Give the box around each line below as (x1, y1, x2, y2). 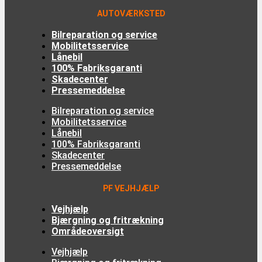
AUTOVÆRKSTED (96, 9, 166, 19)
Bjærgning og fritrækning (51, 215, 164, 226)
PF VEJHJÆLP (103, 183, 159, 193)
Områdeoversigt (51, 226, 124, 237)
